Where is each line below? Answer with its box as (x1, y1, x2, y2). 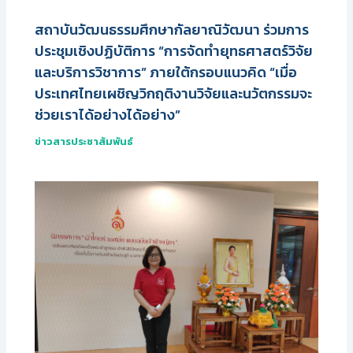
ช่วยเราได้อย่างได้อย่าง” (35, 104, 181, 126)
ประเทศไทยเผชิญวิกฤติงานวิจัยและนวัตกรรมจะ (35, 83, 313, 105)
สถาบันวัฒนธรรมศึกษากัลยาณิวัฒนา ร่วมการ (35, 19, 310, 41)
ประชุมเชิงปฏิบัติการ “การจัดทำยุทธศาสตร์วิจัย (35, 40, 314, 62)
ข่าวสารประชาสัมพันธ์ (35, 134, 134, 150)
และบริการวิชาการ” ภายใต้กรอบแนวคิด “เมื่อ (35, 61, 298, 84)
